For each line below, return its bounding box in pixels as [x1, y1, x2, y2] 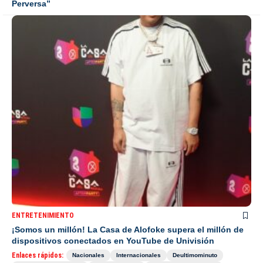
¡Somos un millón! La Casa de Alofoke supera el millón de [12, 225, 244, 235]
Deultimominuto [173, 252, 217, 259]
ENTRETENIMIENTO [12, 211, 74, 220]
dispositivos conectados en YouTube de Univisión [12, 236, 214, 246]
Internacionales [116, 252, 161, 259]
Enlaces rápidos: [12, 251, 63, 260]
